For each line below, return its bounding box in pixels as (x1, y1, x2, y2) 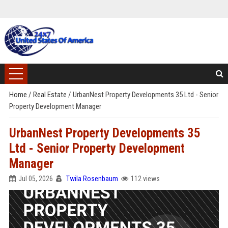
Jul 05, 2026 (18, 175, 53, 183)
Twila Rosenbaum (66, 175, 118, 183)
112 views (130, 175, 160, 183)
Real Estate (33, 90, 68, 99)
